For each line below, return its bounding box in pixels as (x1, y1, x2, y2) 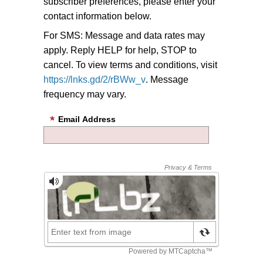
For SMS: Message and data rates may (43, 31, 205, 41)
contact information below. (43, 11, 151, 22)
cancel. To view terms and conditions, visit (43, 60, 217, 70)
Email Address (58, 114, 116, 124)
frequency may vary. (43, 89, 126, 100)
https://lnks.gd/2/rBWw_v (43, 75, 146, 85)
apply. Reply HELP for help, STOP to (43, 45, 197, 56)
